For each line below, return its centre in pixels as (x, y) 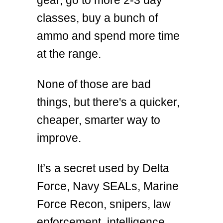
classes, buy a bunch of (97, 18)
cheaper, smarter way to (99, 120)
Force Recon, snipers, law (104, 204)
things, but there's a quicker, (108, 102)
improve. (59, 138)
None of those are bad (94, 84)
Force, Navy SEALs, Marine (108, 186)
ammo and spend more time (108, 36)
